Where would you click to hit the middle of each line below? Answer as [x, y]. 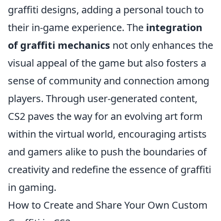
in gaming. [32, 187]
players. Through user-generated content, [103, 98]
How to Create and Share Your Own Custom [108, 205]
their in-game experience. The [77, 27]
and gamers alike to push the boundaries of [107, 152]
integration [174, 27]
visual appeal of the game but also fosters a [107, 63]
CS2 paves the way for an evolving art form [105, 116]
